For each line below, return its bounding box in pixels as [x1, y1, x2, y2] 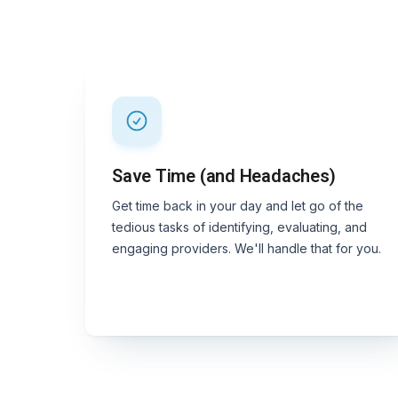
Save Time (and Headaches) [112, 164, 336, 187]
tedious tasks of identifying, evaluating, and [112, 219, 368, 235]
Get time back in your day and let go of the [112, 197, 364, 213]
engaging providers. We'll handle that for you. [112, 240, 382, 256]
